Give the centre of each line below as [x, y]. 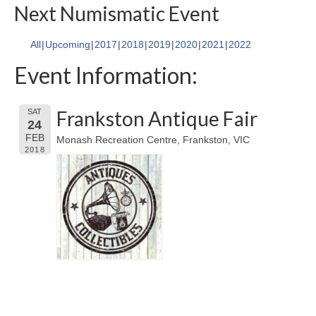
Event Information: [106, 75]
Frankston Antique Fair [157, 119]
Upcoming [68, 45]
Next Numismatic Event [117, 14]
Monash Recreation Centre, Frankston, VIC [153, 140]
